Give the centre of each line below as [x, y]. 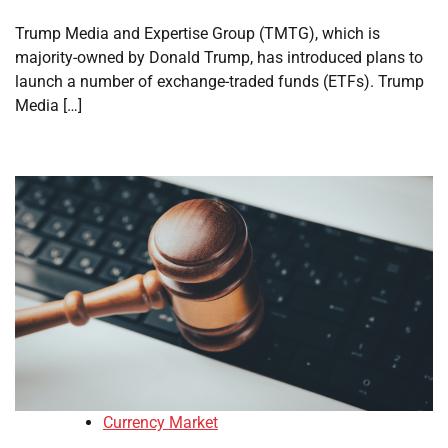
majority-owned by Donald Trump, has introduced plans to [219, 57]
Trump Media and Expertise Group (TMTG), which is [197, 33]
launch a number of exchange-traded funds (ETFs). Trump [219, 81]
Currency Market [160, 423]
